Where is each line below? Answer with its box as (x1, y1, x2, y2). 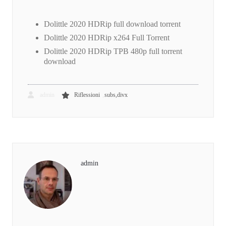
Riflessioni (74, 91, 100, 99)
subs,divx (104, 91, 128, 99)
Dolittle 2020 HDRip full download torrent (44, 20, 181, 29)
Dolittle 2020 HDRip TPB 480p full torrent (44, 47, 182, 56)
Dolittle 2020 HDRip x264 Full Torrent (44, 33, 169, 42)
